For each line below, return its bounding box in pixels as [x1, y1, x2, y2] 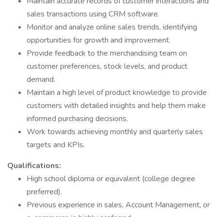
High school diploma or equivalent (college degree [27, 173, 195, 184]
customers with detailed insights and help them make [27, 100, 206, 111]
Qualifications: [7, 160, 61, 171]
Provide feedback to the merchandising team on [27, 48, 187, 59]
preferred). [27, 186, 62, 197]
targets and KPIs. [27, 139, 85, 150]
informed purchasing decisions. [27, 113, 128, 124]
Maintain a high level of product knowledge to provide [27, 87, 207, 98]
